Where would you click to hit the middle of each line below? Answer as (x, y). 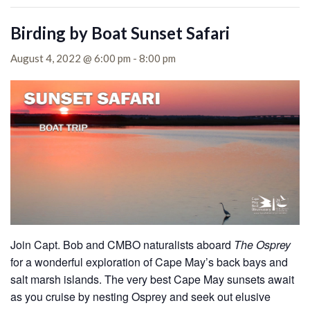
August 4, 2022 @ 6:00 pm (71, 58)
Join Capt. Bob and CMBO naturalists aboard (122, 244)
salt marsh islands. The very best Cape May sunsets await (152, 279)
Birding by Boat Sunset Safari (120, 33)
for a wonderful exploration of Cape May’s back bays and (149, 262)
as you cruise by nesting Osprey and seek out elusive (140, 296)
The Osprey (262, 244)
